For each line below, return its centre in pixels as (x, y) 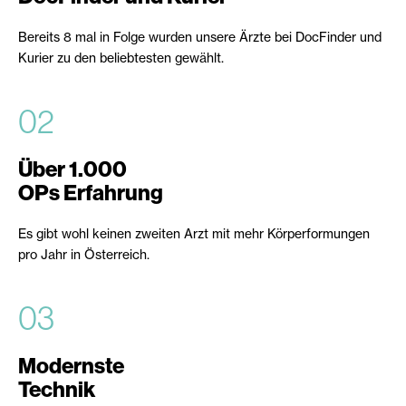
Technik (57, 390)
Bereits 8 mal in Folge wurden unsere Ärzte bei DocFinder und (200, 37)
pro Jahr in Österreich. (84, 255)
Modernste (71, 367)
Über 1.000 (72, 170)
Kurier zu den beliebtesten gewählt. (121, 58)
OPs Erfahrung (91, 193)
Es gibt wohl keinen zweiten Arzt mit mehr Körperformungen (194, 234)
